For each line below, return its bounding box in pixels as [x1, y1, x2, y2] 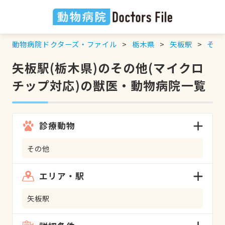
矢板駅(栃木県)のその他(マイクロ [12, 58, 204, 76]
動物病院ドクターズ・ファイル [12, 38, 118, 49]
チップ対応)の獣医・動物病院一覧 [12, 76, 206, 94]
